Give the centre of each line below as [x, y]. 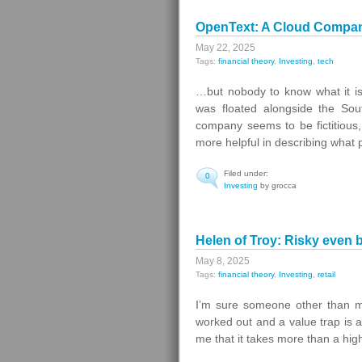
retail [326, 274]
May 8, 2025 [223, 261]
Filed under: [246, 173]
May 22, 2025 [225, 48]
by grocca [277, 185]
